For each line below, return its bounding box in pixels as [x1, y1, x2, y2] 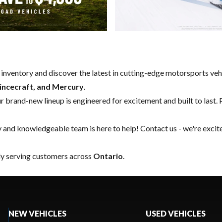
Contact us [140, 123, 177, 133]
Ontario [93, 151, 123, 161]
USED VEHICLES [145, 208, 206, 218]
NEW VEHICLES [8, 208, 66, 218]
